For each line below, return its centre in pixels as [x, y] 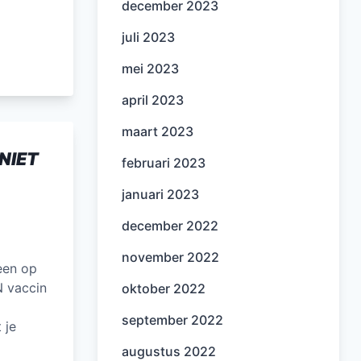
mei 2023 [150, 68]
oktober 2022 [164, 288]
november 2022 [170, 257]
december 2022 [170, 226]
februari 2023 [164, 163]
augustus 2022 [169, 351]
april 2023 [153, 100]
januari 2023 [160, 194]
